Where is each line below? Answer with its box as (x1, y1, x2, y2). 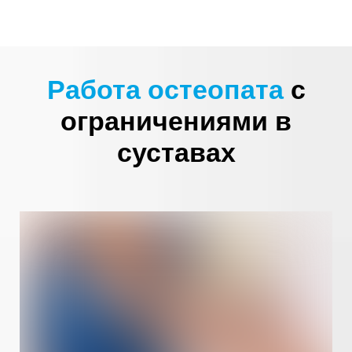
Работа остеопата (46, 75, 291, 104)
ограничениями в (60, 106, 291, 136)
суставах (116, 137, 236, 167)
